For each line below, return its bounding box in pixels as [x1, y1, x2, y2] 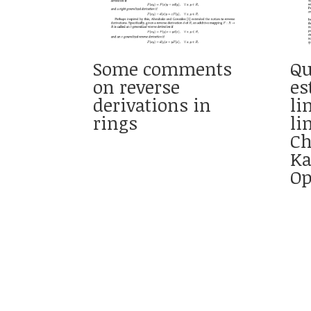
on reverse [93, 74, 180, 99]
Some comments [93, 56, 233, 81]
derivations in [93, 92, 212, 117]
